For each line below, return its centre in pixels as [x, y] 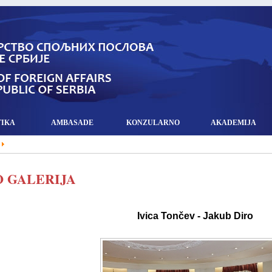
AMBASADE [72, 123]
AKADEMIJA [233, 123]
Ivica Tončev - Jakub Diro [195, 216]
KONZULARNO [153, 123]
